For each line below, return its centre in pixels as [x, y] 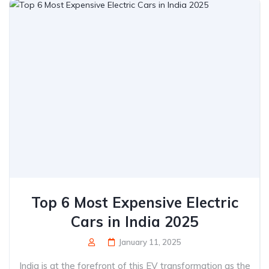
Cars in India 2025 [134, 222]
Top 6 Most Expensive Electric [134, 202]
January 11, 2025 [150, 242]
